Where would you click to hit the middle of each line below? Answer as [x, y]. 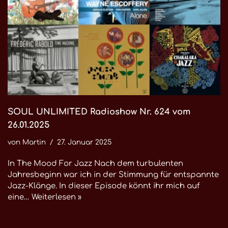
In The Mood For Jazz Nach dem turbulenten [95, 164]
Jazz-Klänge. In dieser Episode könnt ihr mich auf [104, 186]
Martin [34, 142]
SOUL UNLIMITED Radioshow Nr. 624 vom [99, 112]
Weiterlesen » [56, 197]
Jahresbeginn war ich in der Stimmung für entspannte [113, 175]
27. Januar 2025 [84, 142]
